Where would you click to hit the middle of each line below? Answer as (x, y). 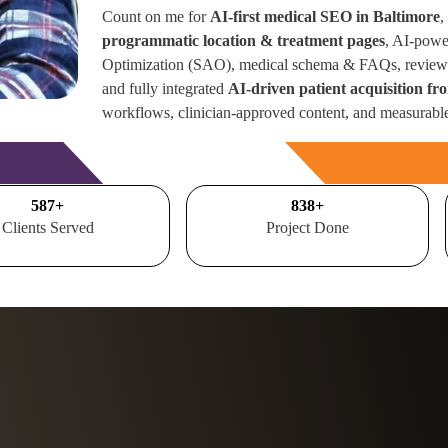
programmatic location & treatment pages (244, 40)
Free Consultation (194, 162)
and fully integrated (165, 88)
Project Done (307, 227)
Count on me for (156, 16)
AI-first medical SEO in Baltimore (325, 16)
